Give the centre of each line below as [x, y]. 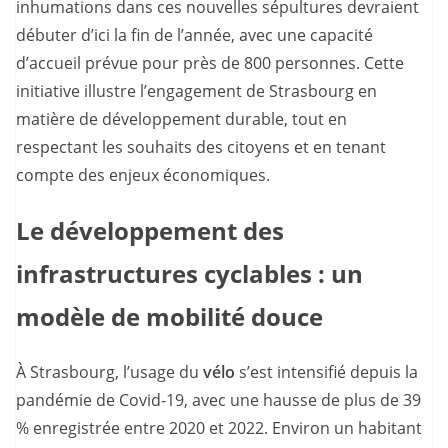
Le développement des [150, 230]
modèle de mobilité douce [169, 316]
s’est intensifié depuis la [326, 371]
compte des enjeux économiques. [143, 175]
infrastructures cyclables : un [189, 273]
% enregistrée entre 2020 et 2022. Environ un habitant [219, 427]
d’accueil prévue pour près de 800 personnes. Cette [210, 63]
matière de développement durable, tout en [181, 119]
